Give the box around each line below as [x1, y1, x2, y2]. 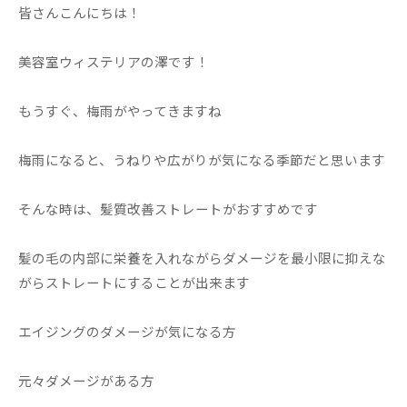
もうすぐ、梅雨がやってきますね [18, 101, 222, 120]
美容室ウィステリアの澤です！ [18, 52, 209, 71]
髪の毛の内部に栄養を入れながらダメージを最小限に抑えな [18, 248, 386, 267]
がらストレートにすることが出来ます [18, 273, 250, 292]
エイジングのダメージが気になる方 [18, 322, 236, 341]
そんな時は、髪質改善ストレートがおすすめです [18, 199, 318, 218]
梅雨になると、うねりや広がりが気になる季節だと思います [18, 150, 385, 169]
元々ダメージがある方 [18, 371, 154, 390]
